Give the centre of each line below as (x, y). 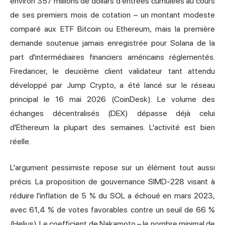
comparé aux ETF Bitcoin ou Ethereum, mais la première (113, 29)
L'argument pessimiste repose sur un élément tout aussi (113, 168)
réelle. (20, 142)
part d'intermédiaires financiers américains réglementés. (113, 57)
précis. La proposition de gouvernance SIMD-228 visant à (113, 182)
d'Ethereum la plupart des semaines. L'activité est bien (113, 128)
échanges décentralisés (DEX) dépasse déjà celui (113, 114)
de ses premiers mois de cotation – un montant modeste (113, 15)
